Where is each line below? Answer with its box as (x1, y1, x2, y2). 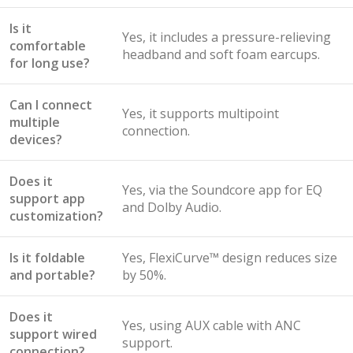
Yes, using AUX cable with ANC (122, 316, 301, 334)
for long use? (9, 54, 90, 72)
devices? (9, 130, 62, 148)
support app (9, 189, 85, 207)
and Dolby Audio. (122, 198, 221, 216)
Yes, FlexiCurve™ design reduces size (122, 248, 337, 266)
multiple (9, 113, 60, 131)
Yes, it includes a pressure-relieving (122, 28, 331, 46)
